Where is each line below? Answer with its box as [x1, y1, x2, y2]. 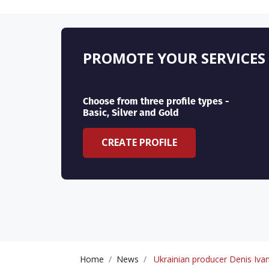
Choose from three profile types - [83, 94, 229, 109]
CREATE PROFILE [101, 136, 178, 150]
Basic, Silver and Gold [83, 106, 179, 120]
